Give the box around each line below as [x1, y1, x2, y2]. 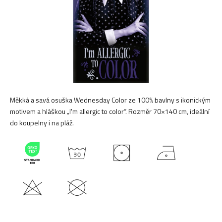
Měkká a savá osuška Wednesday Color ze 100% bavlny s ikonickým [10, 95, 211, 105]
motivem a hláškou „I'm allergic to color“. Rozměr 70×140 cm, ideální [10, 106, 210, 116]
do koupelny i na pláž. [10, 117, 74, 128]
